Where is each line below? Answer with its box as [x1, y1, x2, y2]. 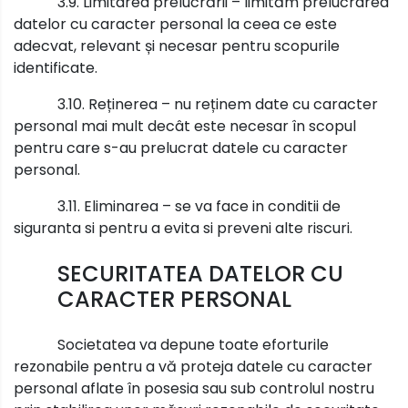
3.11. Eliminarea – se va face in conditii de [57, 195, 341, 217]
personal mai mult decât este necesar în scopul [14, 115, 356, 137]
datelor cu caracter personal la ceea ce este [14, 13, 337, 35]
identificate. [14, 56, 97, 78]
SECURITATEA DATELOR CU [57, 258, 343, 289]
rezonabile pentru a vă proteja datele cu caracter [14, 355, 372, 377]
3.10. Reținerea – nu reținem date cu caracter [57, 93, 378, 115]
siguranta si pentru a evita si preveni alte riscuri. [14, 217, 352, 239]
